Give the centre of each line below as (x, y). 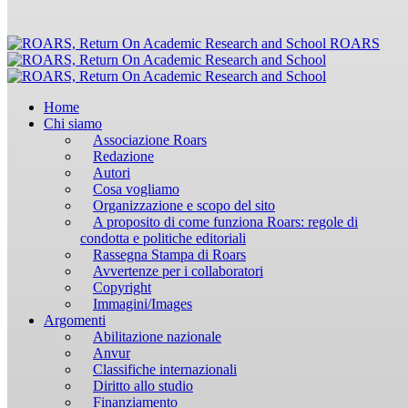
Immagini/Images (143, 304)
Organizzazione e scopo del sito (184, 205)
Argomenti (75, 320)
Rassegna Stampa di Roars (169, 255)
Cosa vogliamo (136, 189)
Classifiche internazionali (165, 369)
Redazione (123, 156)
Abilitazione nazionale (157, 337)
